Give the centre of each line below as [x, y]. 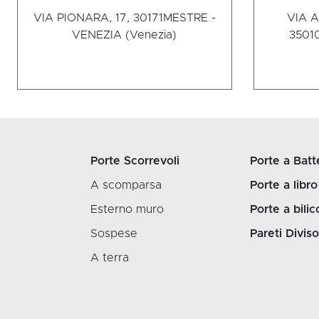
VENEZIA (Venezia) [125, 35]
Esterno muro [127, 210]
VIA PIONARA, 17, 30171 [98, 18]
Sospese [114, 234]
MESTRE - [189, 18]
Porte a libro [284, 185]
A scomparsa [126, 185]
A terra [110, 258]
